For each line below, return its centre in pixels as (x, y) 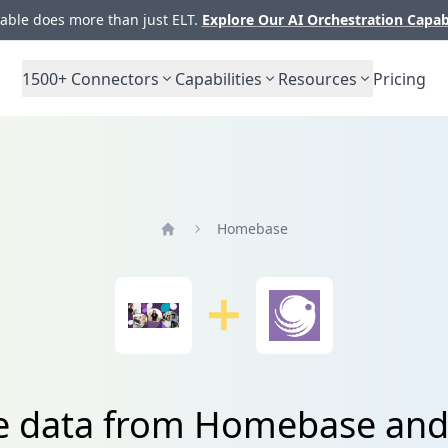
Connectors (113, 78)
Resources (317, 78)
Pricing (399, 78)
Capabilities (218, 78)
